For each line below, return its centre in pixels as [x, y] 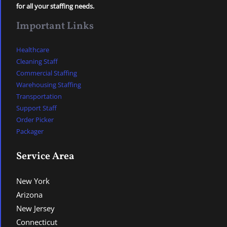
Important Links [55, 27]
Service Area [45, 156]
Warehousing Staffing [49, 85]
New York [33, 181]
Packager [30, 131]
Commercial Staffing [47, 73]
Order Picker [35, 120]
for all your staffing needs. [55, 6]
